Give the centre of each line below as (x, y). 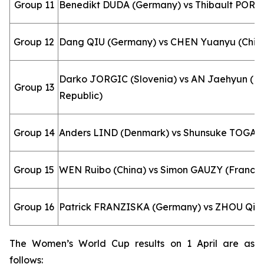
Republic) (81, 95)
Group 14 (34, 133)
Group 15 (34, 170)
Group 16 (34, 207)
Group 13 (34, 87)
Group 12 (34, 42)
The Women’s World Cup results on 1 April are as (132, 243)
